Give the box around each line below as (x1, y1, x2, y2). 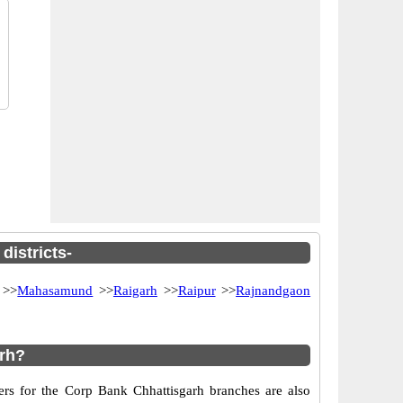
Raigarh (112, 283, 157, 298)
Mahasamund (17, 283, 94, 298)
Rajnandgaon (236, 283, 311, 298)
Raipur (177, 283, 216, 298)
